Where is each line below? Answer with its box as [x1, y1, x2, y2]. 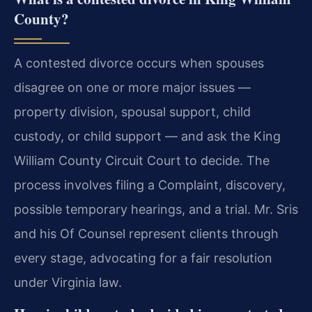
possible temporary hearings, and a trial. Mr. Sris [14, 201, 298, 217]
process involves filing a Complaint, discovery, [14, 177, 286, 192]
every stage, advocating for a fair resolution [14, 250, 272, 265]
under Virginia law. [14, 274, 122, 290]
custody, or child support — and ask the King [14, 128, 281, 143]
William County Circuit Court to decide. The [14, 153, 270, 168]
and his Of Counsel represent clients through [14, 226, 279, 241]
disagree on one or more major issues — [14, 79, 251, 95]
